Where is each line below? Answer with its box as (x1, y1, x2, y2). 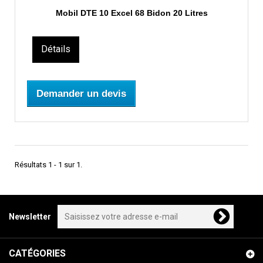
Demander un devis (36, 88, 126, 100)
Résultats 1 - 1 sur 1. (15, 160, 82, 170)
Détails (41, 43, 71, 55)
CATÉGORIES (9, 248, 66, 259)
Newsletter (9, 212, 51, 222)
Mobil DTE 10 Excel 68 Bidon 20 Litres (55, 8, 208, 18)
